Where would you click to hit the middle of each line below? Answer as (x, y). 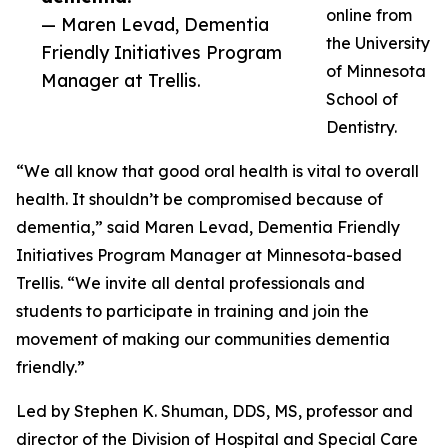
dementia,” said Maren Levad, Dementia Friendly (208, 227)
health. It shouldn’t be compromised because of (199, 199)
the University (378, 43)
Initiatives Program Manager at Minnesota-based (209, 255)
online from (369, 15)
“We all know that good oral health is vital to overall (217, 171)
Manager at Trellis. (121, 80)
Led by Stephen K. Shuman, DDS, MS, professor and (214, 411)
